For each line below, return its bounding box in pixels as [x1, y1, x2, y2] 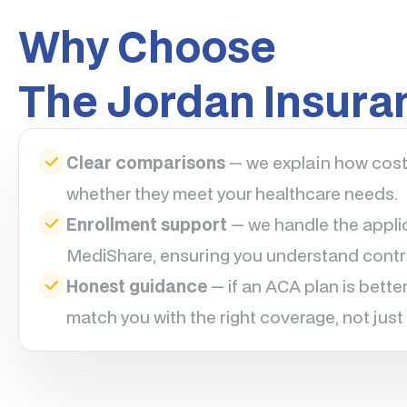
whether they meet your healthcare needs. [66, 182, 398, 204]
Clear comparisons [66, 151, 225, 174]
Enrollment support [66, 213, 227, 235]
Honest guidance [66, 274, 207, 297]
